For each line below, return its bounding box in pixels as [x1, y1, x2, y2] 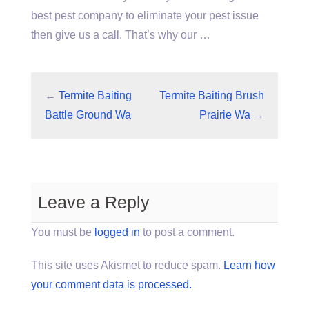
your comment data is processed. [31, 279, 192, 290]
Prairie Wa [199, 109, 250, 121]
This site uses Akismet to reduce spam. [31, 259, 223, 271]
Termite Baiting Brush [159, 90, 264, 101]
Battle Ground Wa [45, 109, 131, 121]
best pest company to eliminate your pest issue [31, 10, 259, 21]
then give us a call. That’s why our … [31, 29, 210, 41]
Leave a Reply [38, 192, 150, 212]
